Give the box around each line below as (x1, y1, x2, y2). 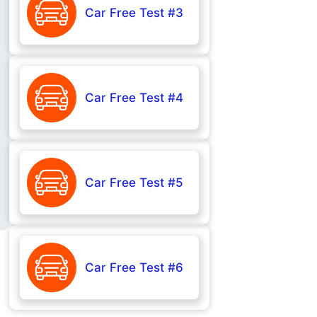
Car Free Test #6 (85, 260, 184, 275)
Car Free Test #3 (85, 6, 184, 21)
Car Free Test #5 (85, 175, 184, 190)
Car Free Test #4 (85, 90, 184, 105)
